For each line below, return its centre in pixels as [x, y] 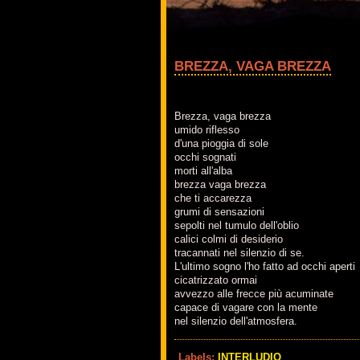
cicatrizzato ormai [216, 280]
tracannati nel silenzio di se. [239, 253]
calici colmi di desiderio [229, 239]
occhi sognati [205, 157]
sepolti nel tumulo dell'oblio [237, 226]
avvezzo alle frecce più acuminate [254, 294]
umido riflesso [207, 130]
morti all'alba [203, 171]
